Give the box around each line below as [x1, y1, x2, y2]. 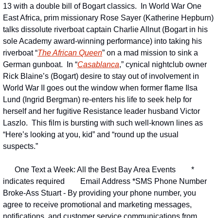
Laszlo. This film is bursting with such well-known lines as [3, 118, 203, 127]
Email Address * [80, 177, 135, 185]
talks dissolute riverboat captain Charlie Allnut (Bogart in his [3, 25, 208, 34]
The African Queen [37, 48, 102, 57]
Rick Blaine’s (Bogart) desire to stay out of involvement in [3, 72, 199, 80]
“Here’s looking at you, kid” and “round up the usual [3, 130, 179, 139]
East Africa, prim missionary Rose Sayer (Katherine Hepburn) [3, 13, 214, 22]
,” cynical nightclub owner [119, 60, 207, 69]
